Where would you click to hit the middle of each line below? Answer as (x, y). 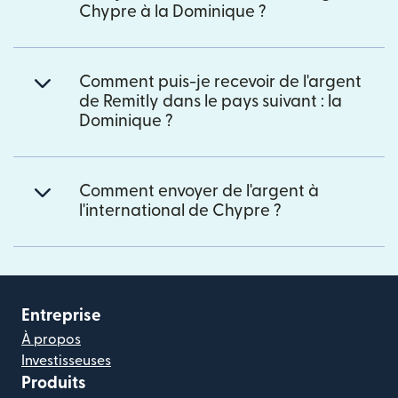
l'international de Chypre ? (180, 211)
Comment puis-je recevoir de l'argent (220, 82)
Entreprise (61, 315)
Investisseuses (66, 360)
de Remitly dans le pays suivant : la (211, 101)
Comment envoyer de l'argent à (199, 191)
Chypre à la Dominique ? (173, 12)
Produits (54, 383)
